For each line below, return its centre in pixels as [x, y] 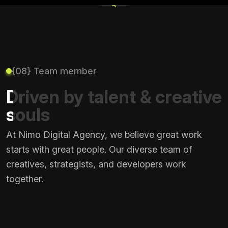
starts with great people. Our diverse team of [99, 149]
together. [25, 179]
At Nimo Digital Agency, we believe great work [104, 135]
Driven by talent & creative [114, 97]
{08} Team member [54, 71]
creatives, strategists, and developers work [96, 164]
